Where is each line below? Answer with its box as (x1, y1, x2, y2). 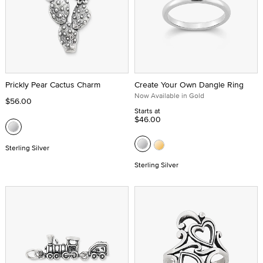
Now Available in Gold (134, 90, 204, 100)
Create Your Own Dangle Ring (134, 78, 244, 90)
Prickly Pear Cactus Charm (5, 78, 100, 90)
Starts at (134, 105, 160, 116)
